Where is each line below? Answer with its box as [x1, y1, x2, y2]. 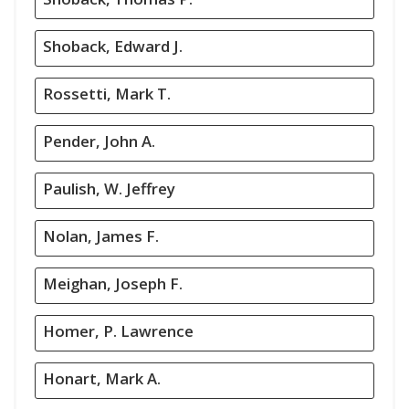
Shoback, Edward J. [43, 36, 183, 57]
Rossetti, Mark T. [43, 83, 171, 104]
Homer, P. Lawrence [43, 320, 194, 341]
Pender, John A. [43, 131, 155, 152]
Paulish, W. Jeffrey [43, 178, 175, 199]
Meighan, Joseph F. [43, 273, 183, 294]
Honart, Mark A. [43, 368, 161, 389]
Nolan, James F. [43, 225, 159, 246]
